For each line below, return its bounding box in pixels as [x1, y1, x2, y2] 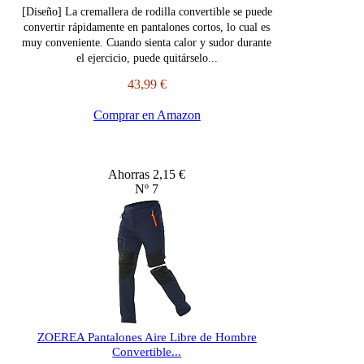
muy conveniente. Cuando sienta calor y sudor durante [22, 37, 272, 50]
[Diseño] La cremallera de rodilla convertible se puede [21, 6, 272, 19]
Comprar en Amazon [93, 108, 201, 123]
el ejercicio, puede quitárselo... [76, 52, 218, 65]
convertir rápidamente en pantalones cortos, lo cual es [24, 21, 271, 34]
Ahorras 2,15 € [108, 167, 186, 182]
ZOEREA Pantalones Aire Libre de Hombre [37, 331, 257, 344]
